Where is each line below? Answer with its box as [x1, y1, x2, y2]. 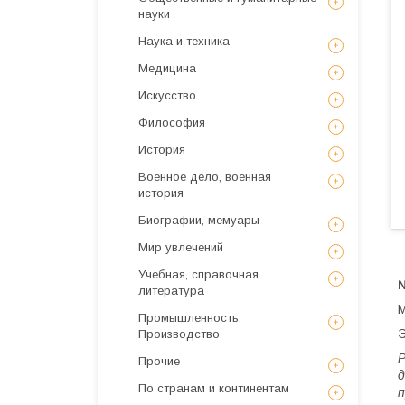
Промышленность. [138, 311, 241, 325]
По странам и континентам [138, 381, 289, 395]
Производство [138, 327, 220, 341]
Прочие [138, 354, 180, 368]
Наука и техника [138, 34, 230, 48]
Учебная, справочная [138, 268, 259, 281]
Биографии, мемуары [138, 213, 259, 227]
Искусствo [138, 89, 196, 102]
